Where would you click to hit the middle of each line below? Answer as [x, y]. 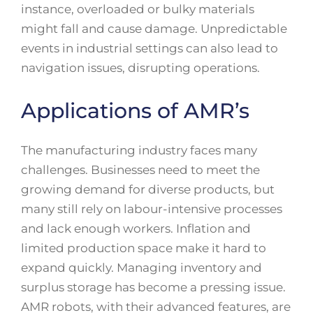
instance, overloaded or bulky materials [138, 9]
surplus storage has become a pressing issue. [153, 287]
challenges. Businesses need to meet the [140, 170]
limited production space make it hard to [144, 248]
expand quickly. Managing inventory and [141, 268]
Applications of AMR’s [135, 111]
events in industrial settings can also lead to [150, 48]
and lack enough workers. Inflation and [136, 229]
